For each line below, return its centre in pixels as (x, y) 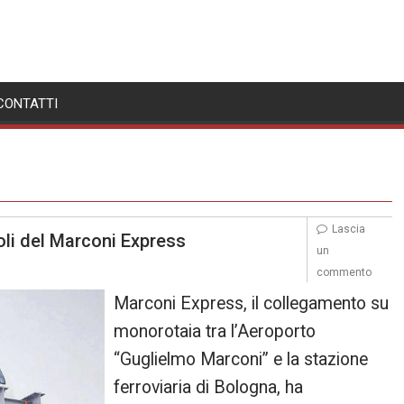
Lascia (348, 229)
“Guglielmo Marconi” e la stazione (241, 359)
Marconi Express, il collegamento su (252, 303)
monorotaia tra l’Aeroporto (215, 331)
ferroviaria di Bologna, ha (209, 387)
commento (344, 272)
